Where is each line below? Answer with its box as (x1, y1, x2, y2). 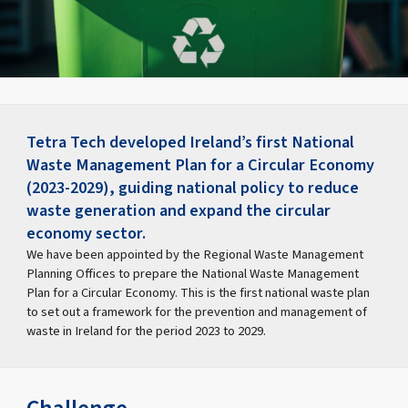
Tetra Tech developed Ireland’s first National (26, 129, 355, 154)
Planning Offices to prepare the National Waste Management (26, 263, 360, 283)
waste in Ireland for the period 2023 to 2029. (26, 321, 267, 341)
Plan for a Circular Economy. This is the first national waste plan (26, 282, 371, 302)
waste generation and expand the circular (26, 198, 331, 222)
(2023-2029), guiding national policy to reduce (26, 175, 360, 199)
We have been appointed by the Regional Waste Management (26, 244, 364, 264)
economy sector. (26, 220, 147, 245)
